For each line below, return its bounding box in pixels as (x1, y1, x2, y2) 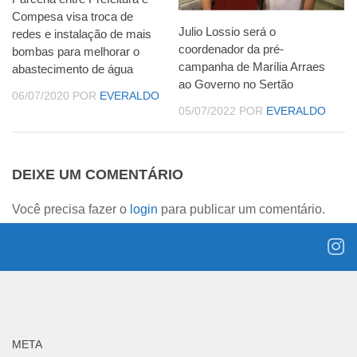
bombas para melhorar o (12, 44, 139, 58)
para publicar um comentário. (158, 202, 325, 216)
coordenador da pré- (178, 41, 284, 56)
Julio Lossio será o (178, 24, 276, 38)
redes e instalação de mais (12, 26, 151, 41)
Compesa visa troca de (12, 9, 133, 23)
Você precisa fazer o (12, 202, 130, 216)
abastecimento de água (12, 61, 133, 76)
